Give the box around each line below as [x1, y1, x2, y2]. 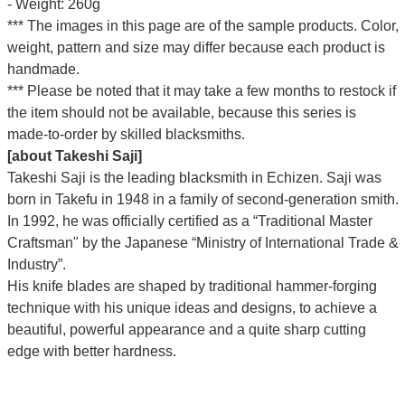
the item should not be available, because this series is [6, 104, 356, 120]
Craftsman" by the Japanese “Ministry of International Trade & [6, 234, 399, 250]
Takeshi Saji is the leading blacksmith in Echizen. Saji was [6, 169, 381, 185]
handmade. [6, 61, 80, 77]
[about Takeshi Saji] [6, 147, 142, 164]
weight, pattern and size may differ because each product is [6, 39, 385, 55]
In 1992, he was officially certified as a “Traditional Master [6, 212, 372, 229]
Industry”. [6, 256, 66, 272]
